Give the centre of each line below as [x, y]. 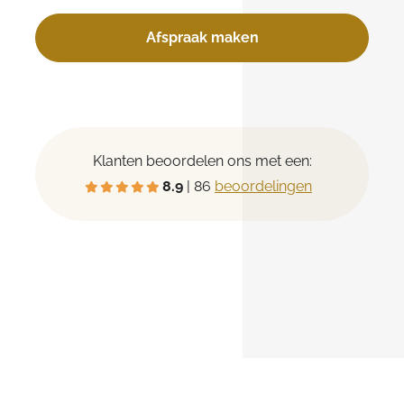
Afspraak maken [202, 37]
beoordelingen [263, 186]
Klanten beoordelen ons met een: [202, 161]
